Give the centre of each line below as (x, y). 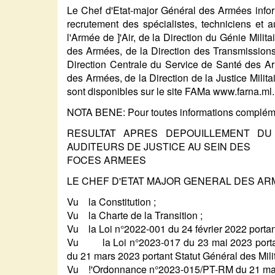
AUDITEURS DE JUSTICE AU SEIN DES (159, 147)
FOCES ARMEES (107, 160)
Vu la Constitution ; (112, 202)
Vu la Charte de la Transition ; (135, 215)
